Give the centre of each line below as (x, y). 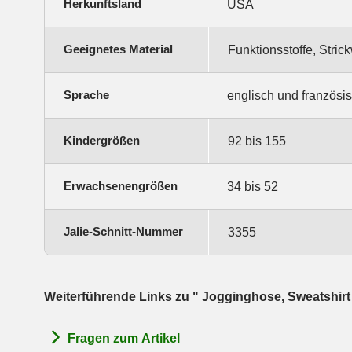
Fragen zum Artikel (124, 339)
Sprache (86, 94)
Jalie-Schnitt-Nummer (123, 231)
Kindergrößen (102, 140)
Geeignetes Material (118, 49)
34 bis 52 (253, 186)
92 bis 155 (257, 141)
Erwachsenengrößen (121, 185)
